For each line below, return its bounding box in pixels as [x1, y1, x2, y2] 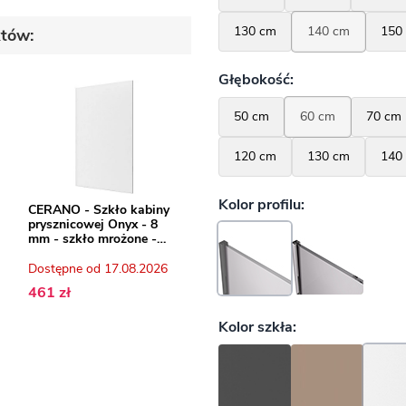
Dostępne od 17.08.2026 [27, 260, 168, 278]
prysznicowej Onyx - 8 [27, 216, 158, 234]
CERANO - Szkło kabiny [27, 201, 169, 219]
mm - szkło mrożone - [27, 230, 157, 248]
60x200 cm [27, 245, 92, 263]
